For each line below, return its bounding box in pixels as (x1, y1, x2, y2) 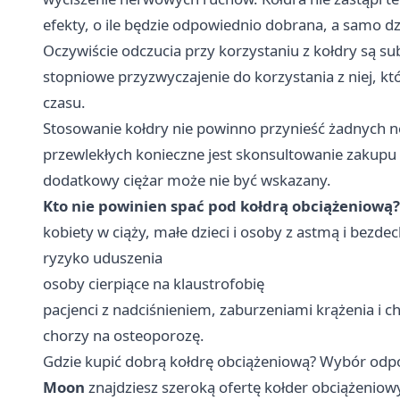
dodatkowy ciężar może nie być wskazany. (43, 169, 331, 190)
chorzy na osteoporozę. (43, 324, 204, 346)
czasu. (43, 91, 86, 112)
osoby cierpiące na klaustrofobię (43, 272, 264, 294)
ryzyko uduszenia (43, 246, 162, 268)
